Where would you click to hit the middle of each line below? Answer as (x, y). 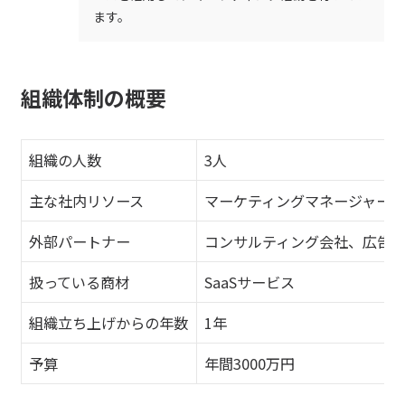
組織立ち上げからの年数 (108, 323)
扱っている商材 (79, 283)
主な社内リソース (86, 201)
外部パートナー (80, 242)
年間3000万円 (250, 364)
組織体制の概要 (93, 98)
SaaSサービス (250, 283)
